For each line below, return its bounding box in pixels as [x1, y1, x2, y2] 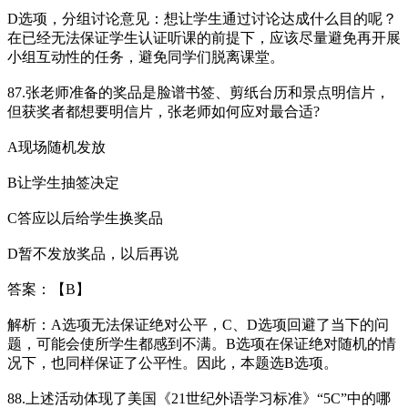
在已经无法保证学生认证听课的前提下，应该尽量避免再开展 [7, 29, 401, 46]
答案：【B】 [7, 280, 90, 297]
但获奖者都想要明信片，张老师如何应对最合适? [7, 103, 320, 119]
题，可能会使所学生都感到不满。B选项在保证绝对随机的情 [7, 335, 396, 352]
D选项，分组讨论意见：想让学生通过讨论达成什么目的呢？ [7, 10, 397, 26]
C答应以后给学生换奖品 [7, 209, 163, 226]
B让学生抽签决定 [7, 174, 119, 190]
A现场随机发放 [7, 138, 106, 155]
